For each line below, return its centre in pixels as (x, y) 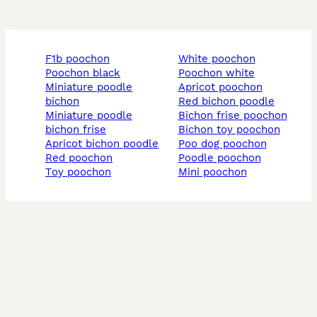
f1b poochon (81, 59)
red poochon (82, 158)
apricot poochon (224, 87)
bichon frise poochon (236, 116)
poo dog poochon (225, 144)
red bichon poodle (230, 102)
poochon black (86, 73)
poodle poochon (223, 158)
